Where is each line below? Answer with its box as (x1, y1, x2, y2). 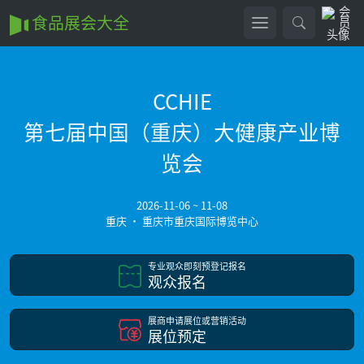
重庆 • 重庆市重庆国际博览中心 (106, 212, 258, 228)
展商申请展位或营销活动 (147, 313, 246, 327)
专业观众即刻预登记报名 (147, 258, 246, 272)
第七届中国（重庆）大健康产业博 (24, 115, 340, 146)
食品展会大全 (28, 11, 129, 34)
